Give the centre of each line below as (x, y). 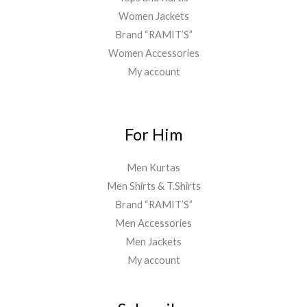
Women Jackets (153, 16)
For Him (153, 135)
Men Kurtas (153, 167)
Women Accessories (153, 53)
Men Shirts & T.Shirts (153, 186)
